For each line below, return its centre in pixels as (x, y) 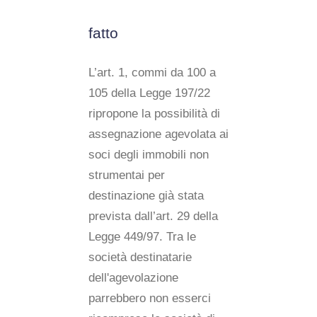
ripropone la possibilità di (154, 114)
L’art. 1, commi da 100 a (152, 73)
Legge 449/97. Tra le (142, 237)
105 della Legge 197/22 (149, 93)
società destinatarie (140, 257)
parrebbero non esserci (150, 298)
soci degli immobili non (149, 155)
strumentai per (127, 175)
